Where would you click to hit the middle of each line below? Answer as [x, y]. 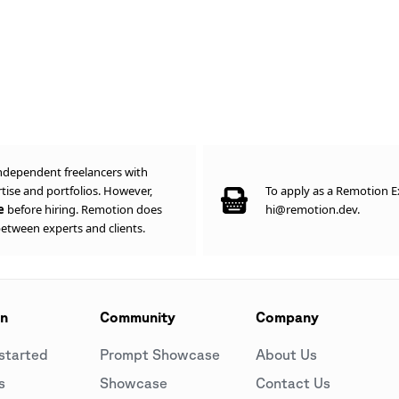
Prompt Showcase [159, 354]
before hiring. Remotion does [85, 209]
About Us [286, 354]
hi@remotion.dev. [313, 209]
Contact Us [293, 383]
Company [287, 317]
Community [137, 317]
